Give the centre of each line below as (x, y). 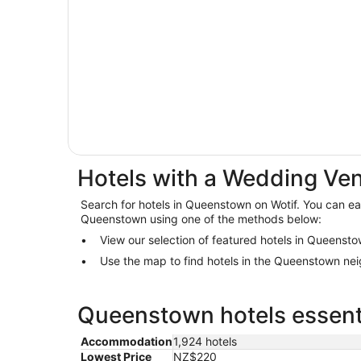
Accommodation (127, 342)
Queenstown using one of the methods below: (201, 219)
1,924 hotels (205, 342)
